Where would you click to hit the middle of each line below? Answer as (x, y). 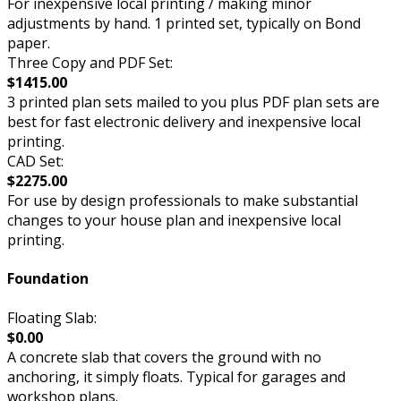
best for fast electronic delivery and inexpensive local (184, 122)
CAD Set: (35, 162)
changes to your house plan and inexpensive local (174, 221)
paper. (29, 43)
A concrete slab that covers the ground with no (164, 357)
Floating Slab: (52, 317)
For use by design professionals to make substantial (183, 201)
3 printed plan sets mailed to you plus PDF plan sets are (193, 102)
